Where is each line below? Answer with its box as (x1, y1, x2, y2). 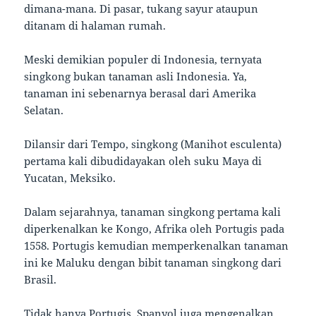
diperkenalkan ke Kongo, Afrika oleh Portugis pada (24, 221, 285, 236)
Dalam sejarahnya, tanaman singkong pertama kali (24, 204, 281, 219)
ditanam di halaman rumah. (24, 18, 166, 32)
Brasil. (24, 272, 60, 286)
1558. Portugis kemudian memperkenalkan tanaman (24, 238, 289, 253)
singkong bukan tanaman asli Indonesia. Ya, (24, 68, 248, 83)
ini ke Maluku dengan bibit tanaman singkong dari (24, 255, 282, 269)
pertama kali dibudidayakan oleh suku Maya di (24, 153, 262, 168)
